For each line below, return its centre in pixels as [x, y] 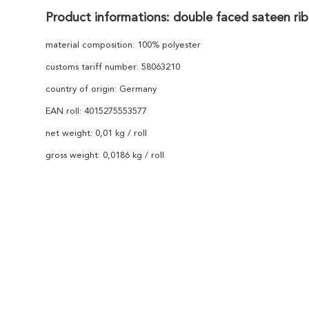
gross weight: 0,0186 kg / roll [105, 156]
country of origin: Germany [101, 89]
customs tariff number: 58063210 [113, 67]
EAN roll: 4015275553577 [96, 111]
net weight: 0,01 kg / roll [96, 133]
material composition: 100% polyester [123, 45]
